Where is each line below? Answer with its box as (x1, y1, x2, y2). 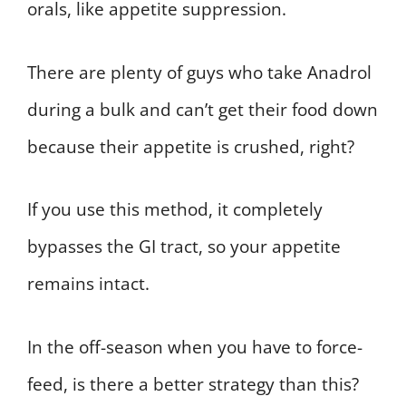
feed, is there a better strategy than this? (27, 372, 359, 396)
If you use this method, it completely (27, 198, 323, 222)
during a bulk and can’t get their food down (27, 97, 378, 121)
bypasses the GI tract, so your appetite (27, 235, 341, 259)
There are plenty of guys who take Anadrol (27, 60, 372, 84)
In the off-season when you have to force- (27, 334, 362, 359)
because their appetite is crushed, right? (27, 134, 354, 159)
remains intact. (27, 272, 150, 296)
